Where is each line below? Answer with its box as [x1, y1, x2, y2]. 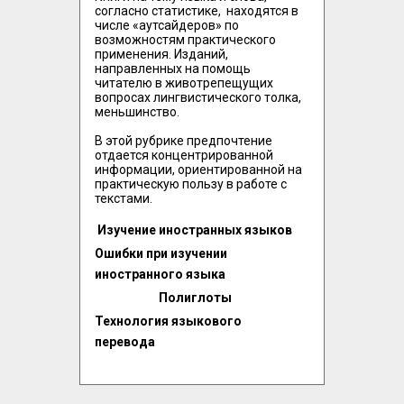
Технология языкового [95, 314, 242, 328]
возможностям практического [95, 32, 276, 47]
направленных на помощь [95, 61, 251, 76]
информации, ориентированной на [95, 162, 302, 177]
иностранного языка [95, 267, 225, 281]
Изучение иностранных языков [97, 223, 292, 237]
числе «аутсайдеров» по [95, 18, 239, 32]
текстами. [95, 191, 152, 206]
